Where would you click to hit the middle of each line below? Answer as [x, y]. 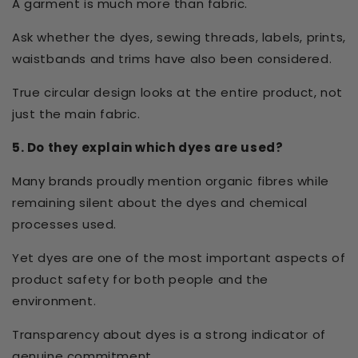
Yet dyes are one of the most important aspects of [179, 258]
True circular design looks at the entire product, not [177, 93]
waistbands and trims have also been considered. [172, 59]
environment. [54, 301]
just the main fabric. [76, 114]
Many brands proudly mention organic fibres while [171, 181]
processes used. [64, 225]
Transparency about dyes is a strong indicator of [169, 335]
